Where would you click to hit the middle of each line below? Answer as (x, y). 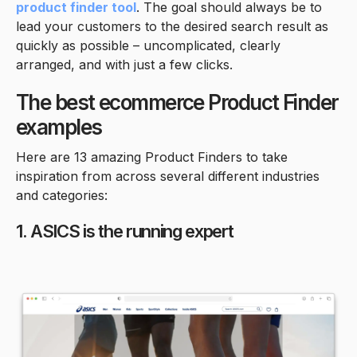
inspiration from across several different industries (168, 176)
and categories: (62, 195)
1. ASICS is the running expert (125, 231)
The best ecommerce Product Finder (177, 102)
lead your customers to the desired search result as (172, 26)
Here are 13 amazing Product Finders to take (152, 157)
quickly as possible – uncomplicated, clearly (148, 45)
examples (59, 127)
